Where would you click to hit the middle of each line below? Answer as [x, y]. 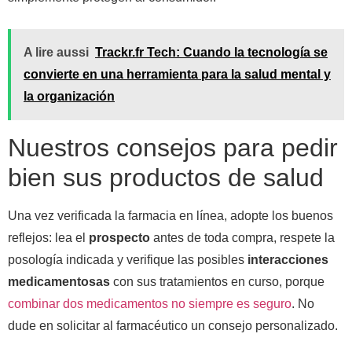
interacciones [288, 259]
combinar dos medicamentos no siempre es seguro [150, 303]
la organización [69, 96]
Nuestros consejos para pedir [173, 147]
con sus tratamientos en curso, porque [217, 281]
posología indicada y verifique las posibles [128, 259]
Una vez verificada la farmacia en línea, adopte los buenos [170, 215]
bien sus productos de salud [166, 177]
